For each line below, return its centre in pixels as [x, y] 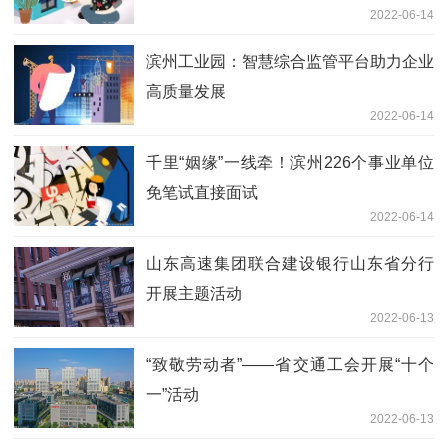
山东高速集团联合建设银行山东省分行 [290, 263]
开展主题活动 [194, 293]
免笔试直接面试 [202, 192]
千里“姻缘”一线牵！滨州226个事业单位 [290, 162]
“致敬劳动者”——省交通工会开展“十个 [290, 364]
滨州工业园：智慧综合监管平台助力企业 [290, 61]
